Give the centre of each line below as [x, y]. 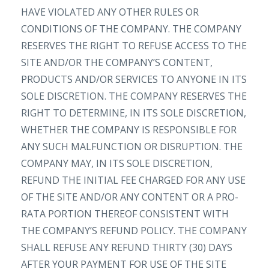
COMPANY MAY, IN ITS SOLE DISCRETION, [117, 163]
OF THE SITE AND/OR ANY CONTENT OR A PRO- [130, 197]
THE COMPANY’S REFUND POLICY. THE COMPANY [134, 231]
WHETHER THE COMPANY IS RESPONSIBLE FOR [129, 130]
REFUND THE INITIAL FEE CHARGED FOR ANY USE [133, 180]
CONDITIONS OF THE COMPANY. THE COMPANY [131, 29]
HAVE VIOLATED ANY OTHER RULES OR [110, 12]
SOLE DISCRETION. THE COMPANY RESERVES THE [134, 96]
